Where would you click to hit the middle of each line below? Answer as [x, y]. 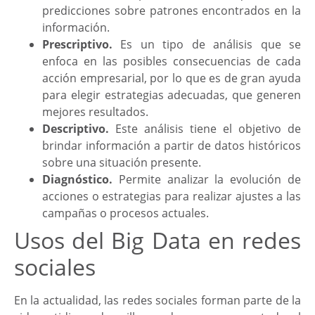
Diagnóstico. [77, 180]
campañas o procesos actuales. [126, 213]
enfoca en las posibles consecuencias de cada [172, 62]
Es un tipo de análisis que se [207, 45]
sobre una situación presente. [122, 163]
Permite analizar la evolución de [207, 180]
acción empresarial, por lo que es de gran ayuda [172, 78]
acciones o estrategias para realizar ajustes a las [172, 197]
